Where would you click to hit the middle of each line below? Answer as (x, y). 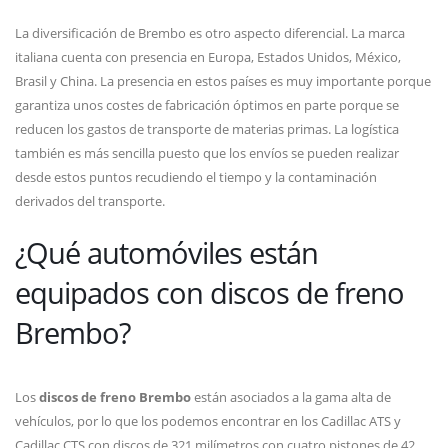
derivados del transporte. (91, 201)
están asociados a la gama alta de (292, 397)
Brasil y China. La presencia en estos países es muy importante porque (223, 81)
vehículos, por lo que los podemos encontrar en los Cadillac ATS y (208, 421)
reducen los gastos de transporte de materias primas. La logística (207, 129)
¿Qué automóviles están (166, 253)
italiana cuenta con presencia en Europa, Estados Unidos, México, (208, 57)
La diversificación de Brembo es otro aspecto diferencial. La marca (210, 33)
